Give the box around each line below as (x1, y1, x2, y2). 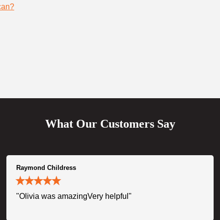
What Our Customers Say (45, 117, 175, 130)
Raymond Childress (16, 164, 77, 171)
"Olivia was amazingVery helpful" (16, 192, 132, 200)
